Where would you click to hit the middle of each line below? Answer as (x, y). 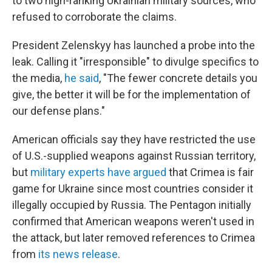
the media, (38, 78)
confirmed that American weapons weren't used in (133, 222)
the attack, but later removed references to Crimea (134, 238)
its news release (78, 254)
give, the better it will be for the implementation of (131, 95)
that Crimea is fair (210, 172)
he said (82, 78)
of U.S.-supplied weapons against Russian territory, (134, 156)
